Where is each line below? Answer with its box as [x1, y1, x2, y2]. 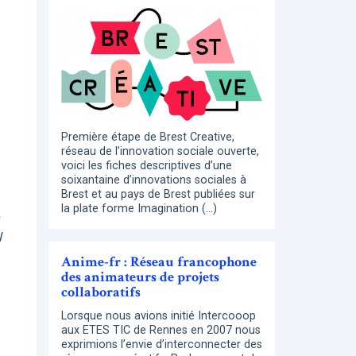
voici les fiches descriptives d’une [61, 158, 232, 172]
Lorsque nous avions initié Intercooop [61, 308, 256, 323]
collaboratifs [61, 282, 141, 301]
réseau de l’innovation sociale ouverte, [61, 144, 259, 158]
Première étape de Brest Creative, [61, 130, 234, 144]
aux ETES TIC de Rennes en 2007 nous [61, 323, 261, 337]
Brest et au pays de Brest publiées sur [61, 187, 255, 201]
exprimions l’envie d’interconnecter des [61, 337, 262, 351]
